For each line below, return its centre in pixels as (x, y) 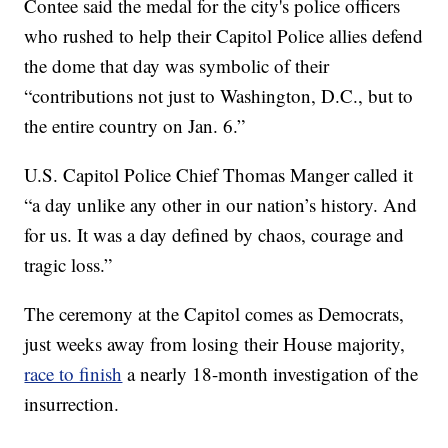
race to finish (73, 373)
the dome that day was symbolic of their (177, 65)
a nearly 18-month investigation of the (270, 373)
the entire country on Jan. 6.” (135, 125)
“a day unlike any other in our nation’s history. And (221, 204)
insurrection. (72, 403)
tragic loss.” (68, 264)
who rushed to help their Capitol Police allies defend (224, 35)
